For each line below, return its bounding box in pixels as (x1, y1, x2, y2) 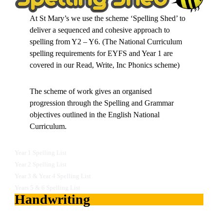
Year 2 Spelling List (15, 161, 67, 168)
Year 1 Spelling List (15, 149, 67, 157)
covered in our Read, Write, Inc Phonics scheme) (30, 61, 180, 70)
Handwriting (15, 192, 90, 207)
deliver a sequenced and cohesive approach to (30, 26, 170, 35)
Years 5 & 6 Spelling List (15, 184, 80, 192)
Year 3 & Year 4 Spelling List (15, 173, 91, 180)
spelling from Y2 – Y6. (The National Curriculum (30, 37, 182, 46)
